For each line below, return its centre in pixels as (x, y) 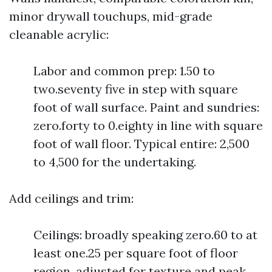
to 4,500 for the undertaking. (115, 162)
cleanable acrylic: (59, 34)
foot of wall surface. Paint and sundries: (146, 107)
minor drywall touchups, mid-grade (111, 16)
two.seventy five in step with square (136, 89)
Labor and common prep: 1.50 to (124, 71)
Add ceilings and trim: (71, 198)
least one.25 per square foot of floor (136, 253)
